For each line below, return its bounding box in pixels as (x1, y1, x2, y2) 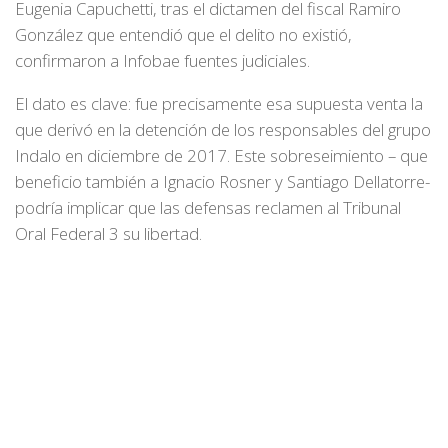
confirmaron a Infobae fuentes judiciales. (15, 49, 310, 72)
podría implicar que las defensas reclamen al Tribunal (15, 195, 401, 219)
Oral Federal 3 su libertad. (15, 221, 202, 245)
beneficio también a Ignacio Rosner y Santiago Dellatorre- (15, 169, 430, 193)
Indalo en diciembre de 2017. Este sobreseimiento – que (15, 143, 428, 167)
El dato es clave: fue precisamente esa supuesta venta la (15, 91, 423, 115)
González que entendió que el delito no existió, (15, 23, 352, 46)
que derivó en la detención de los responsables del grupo (15, 117, 431, 141)
